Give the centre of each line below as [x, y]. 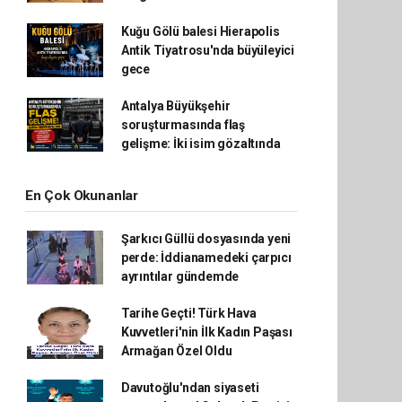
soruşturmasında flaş [183, 124]
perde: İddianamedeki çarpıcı [206, 257]
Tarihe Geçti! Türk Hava [188, 313]
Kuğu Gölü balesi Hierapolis [200, 31]
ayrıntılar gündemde [180, 276]
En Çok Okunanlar [82, 195]
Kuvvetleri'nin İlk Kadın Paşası [206, 332]
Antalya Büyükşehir [175, 105]
